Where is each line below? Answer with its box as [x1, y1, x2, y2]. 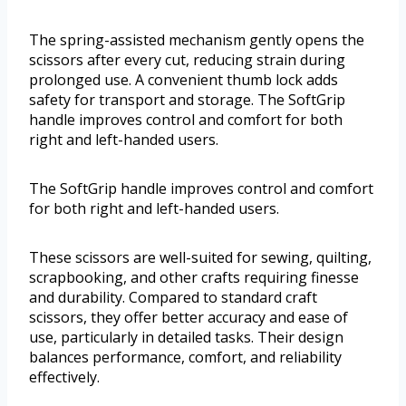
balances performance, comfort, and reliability [29, 346, 342, 367]
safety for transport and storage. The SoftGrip [29, 89, 345, 110]
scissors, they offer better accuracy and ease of [29, 306, 348, 327]
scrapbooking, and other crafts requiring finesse [29, 266, 359, 287]
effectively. [29, 366, 100, 387]
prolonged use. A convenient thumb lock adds [29, 69, 338, 90]
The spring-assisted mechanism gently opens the [29, 29, 364, 50]
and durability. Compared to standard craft [29, 286, 317, 307]
